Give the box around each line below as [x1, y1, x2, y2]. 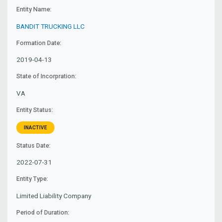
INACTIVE [23, 124, 47, 130]
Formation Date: [16, 39, 62, 47]
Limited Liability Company [16, 191, 92, 200]
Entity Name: [16, 6, 52, 13]
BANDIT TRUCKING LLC [16, 22, 85, 31]
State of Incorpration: [16, 73, 77, 80]
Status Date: [16, 142, 51, 149]
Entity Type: [16, 175, 49, 183]
